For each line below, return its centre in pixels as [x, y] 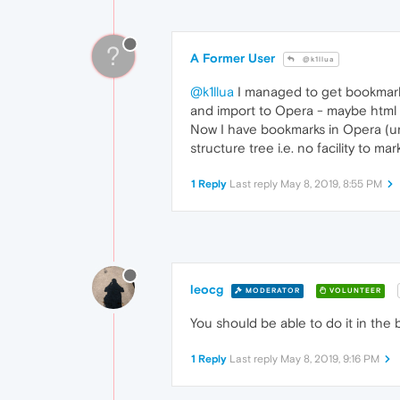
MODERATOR [271, 290]
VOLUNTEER [354, 290]
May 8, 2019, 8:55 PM [331, 184]
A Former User [233, 58]
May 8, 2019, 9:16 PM [330, 359]
